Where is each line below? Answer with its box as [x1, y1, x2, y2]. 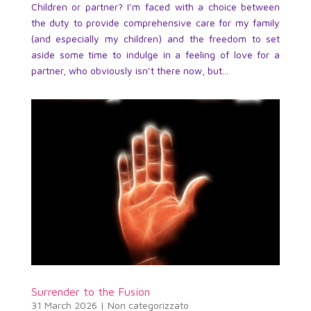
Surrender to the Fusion [31, 285, 150, 299]
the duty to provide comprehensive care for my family [31, 17, 280, 29]
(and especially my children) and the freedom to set [31, 33, 280, 45]
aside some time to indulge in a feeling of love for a [31, 49, 280, 61]
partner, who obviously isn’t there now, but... [31, 65, 228, 77]
